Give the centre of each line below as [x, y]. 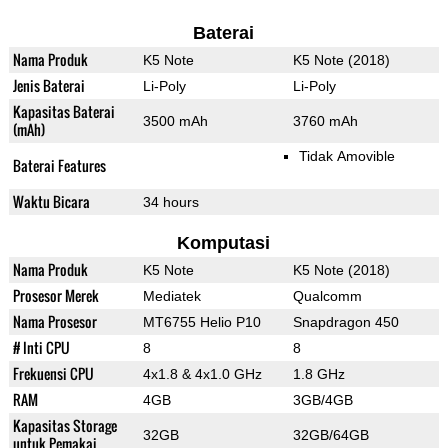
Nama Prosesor [54, 322]
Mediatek [171, 296]
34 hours [170, 202]
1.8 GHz [318, 374]
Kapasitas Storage [64, 426]
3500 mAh [175, 121]
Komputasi [224, 243]
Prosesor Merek [55, 296]
